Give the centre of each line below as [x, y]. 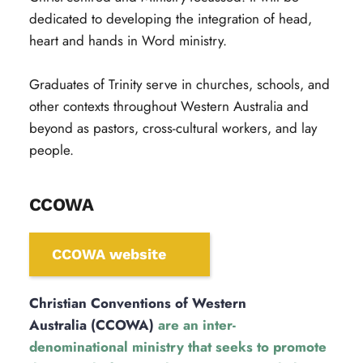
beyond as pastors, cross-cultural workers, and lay [173, 128]
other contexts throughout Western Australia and [169, 106]
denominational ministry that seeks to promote [177, 347]
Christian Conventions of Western [137, 303]
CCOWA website [109, 254]
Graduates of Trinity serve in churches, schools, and [179, 84]
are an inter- [194, 325]
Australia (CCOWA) [91, 325]
